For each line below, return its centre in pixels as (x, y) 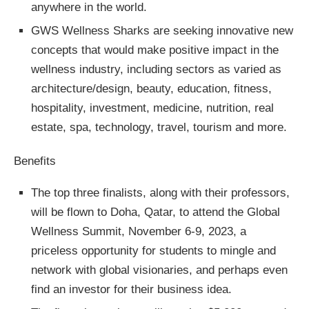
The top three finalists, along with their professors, (160, 193)
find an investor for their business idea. (133, 290)
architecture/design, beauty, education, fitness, (151, 89)
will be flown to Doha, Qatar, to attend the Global (156, 212)
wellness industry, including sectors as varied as (156, 70)
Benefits (35, 161)
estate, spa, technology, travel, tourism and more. (159, 128)
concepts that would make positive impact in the (155, 50)
